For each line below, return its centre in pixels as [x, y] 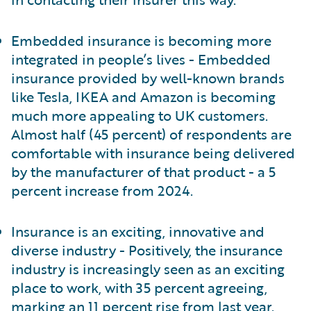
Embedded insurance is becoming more [141, 40]
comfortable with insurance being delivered [153, 153]
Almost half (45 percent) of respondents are [151, 134]
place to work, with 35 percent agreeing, [139, 287]
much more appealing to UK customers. [140, 115]
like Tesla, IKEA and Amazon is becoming [143, 96]
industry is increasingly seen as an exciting [148, 269]
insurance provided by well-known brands [148, 78]
